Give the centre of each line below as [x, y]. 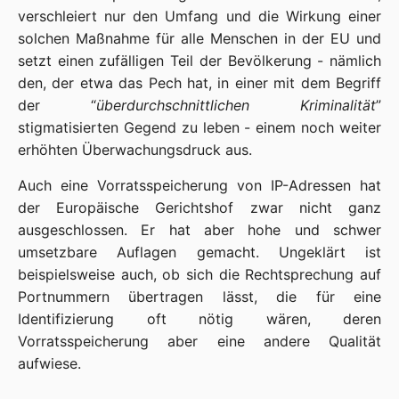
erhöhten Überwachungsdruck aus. [135, 150]
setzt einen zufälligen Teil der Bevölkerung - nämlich [199, 61]
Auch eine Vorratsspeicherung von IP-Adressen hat [199, 185]
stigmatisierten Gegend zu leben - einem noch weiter [199, 127]
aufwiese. [49, 363]
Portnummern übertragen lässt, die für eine [199, 297]
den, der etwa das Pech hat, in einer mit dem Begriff [199, 83]
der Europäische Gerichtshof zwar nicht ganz [199, 208]
